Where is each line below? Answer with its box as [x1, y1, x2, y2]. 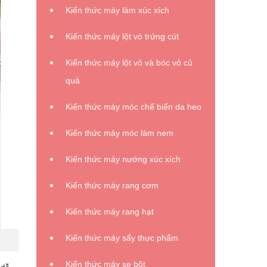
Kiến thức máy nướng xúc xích [66, 154, 181, 164]
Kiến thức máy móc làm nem [66, 128, 173, 138]
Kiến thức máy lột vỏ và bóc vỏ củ [66, 58, 193, 67]
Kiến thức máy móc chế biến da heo [66, 102, 201, 111]
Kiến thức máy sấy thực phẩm [66, 233, 178, 243]
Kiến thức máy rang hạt [66, 207, 154, 216]
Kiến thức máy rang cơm [66, 181, 159, 190]
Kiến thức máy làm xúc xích [66, 5, 169, 15]
